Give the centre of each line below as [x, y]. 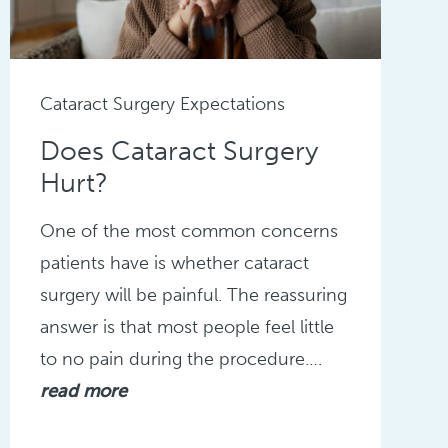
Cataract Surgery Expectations [162, 104]
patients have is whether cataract [174, 263]
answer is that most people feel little [186, 327]
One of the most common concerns [188, 231]
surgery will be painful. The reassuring [193, 295]
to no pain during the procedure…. [180, 359]
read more [83, 391]
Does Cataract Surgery [178, 151]
